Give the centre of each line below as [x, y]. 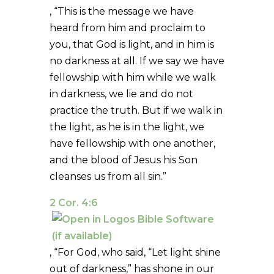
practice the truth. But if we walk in [136, 110]
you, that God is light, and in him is [131, 44]
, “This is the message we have [121, 11]
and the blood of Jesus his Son [123, 160]
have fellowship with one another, [132, 143]
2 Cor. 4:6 [73, 202]
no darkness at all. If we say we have [137, 61]
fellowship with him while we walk [132, 77]
